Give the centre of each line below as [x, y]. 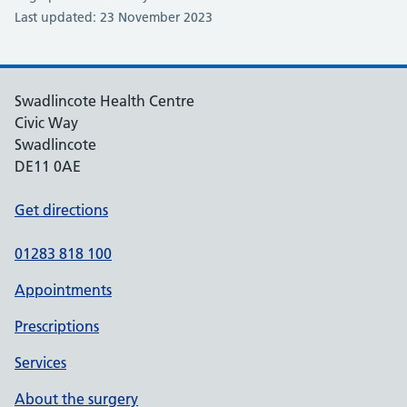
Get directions [61, 210]
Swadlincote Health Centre [104, 101]
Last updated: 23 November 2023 [114, 17]
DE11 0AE [48, 166]
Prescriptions [57, 326]
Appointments [63, 290]
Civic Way [46, 123]
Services [40, 362]
